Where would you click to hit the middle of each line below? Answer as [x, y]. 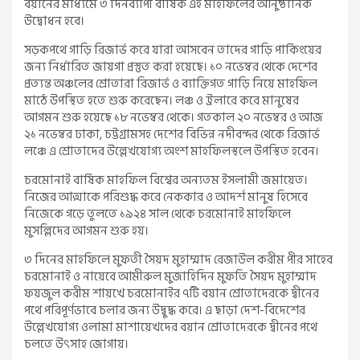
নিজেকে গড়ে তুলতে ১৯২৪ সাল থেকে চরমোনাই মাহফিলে [157, 214]
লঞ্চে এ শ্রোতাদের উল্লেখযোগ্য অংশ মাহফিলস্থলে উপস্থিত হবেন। [172, 151]
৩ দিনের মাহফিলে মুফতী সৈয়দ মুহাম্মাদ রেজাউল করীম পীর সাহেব [178, 260]
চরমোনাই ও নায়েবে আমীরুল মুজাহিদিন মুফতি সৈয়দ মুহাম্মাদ [170, 276]
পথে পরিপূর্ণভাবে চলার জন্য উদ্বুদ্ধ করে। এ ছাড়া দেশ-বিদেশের [165, 310]
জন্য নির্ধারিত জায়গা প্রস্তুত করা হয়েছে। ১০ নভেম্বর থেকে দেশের [171, 67]
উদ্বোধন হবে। [54, 21]
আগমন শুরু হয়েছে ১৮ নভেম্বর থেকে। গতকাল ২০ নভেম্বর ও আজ [174, 117]
